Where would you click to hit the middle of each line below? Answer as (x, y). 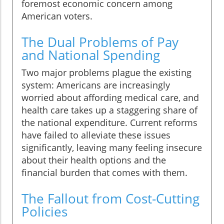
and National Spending (91, 55)
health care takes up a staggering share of (109, 110)
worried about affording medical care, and (110, 98)
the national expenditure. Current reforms (109, 123)
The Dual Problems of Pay (100, 42)
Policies (44, 212)
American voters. (57, 16)
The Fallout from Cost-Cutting (110, 199)
